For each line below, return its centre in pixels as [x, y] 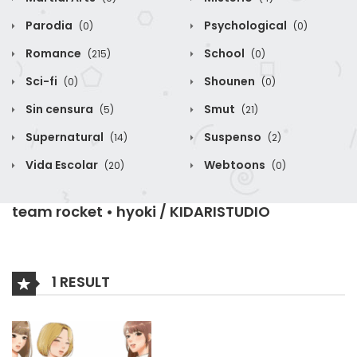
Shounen [229, 81]
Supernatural [65, 137]
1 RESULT [79, 281]
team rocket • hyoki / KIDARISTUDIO [141, 211]
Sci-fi [41, 81]
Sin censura [59, 109]
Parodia [49, 25]
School [224, 53]
